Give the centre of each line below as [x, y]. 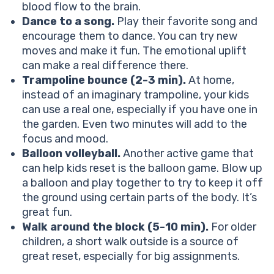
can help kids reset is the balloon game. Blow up [142, 168]
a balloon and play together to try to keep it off [143, 183]
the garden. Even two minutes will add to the [135, 124]
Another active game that [187, 154]
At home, [210, 80]
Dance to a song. [68, 22]
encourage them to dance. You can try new [130, 36]
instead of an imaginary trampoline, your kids [135, 95]
